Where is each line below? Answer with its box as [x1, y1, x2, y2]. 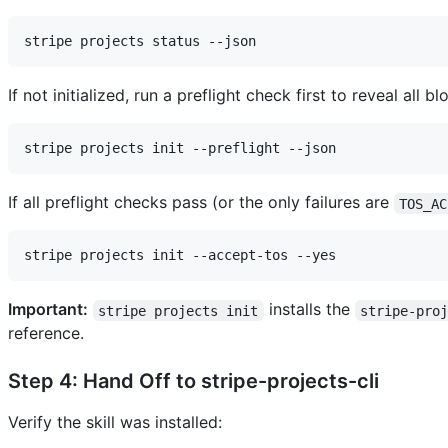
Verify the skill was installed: [8, 412, 222, 433]
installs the [263, 299, 355, 320]
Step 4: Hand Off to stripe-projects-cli [8, 369, 379, 394]
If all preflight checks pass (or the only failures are [8, 192, 394, 213]
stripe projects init [98, 302, 259, 319]
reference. [8, 323, 84, 344]
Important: [8, 299, 88, 320]
